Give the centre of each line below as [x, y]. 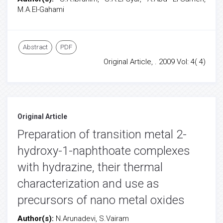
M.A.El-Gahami [41, 9]
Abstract [35, 47]
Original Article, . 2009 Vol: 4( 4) [155, 62]
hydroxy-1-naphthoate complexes [104, 151]
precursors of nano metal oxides [101, 200]
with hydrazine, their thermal [90, 167]
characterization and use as [88, 184]
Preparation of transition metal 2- [102, 134]
